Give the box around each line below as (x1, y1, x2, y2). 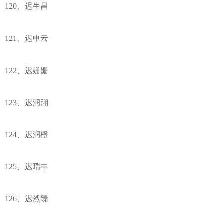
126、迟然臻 (5, 194, 48, 203)
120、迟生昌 (5, 2, 48, 11)
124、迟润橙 (5, 130, 48, 139)
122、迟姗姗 (5, 66, 48, 75)
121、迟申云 (5, 34, 48, 43)
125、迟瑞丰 (5, 162, 48, 171)
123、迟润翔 (5, 98, 48, 107)
